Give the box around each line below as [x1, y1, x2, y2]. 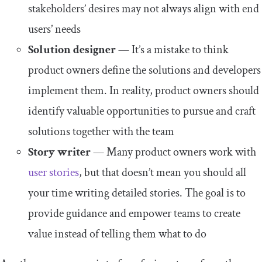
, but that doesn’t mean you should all [79, 164, 246, 180]
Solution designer [28, 42, 116, 57]
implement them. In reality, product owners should [28, 82, 259, 98]
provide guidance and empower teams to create [28, 205, 240, 221]
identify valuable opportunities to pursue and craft [28, 103, 256, 119]
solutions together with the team [28, 123, 174, 139]
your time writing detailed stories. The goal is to [28, 185, 246, 201]
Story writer [28, 144, 91, 160]
